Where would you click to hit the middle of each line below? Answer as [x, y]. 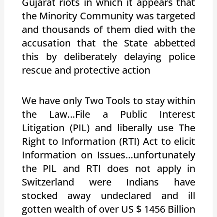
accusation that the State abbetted [108, 43]
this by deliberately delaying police [108, 56]
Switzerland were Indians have [108, 182]
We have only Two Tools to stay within [108, 100]
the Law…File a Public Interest [108, 114]
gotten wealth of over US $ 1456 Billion [108, 209]
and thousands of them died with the [108, 29]
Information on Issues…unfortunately [108, 155]
